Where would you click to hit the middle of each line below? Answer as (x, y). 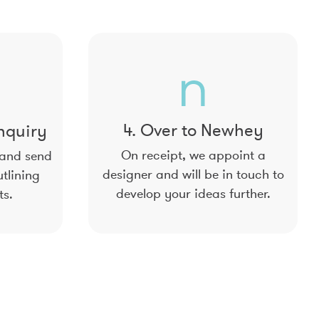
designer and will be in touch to (193, 174)
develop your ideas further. (193, 194)
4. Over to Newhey (193, 130)
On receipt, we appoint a (193, 155)
